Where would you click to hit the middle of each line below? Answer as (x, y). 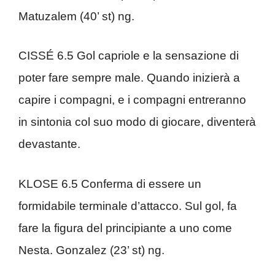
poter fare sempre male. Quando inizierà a (129, 78)
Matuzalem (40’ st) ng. (76, 16)
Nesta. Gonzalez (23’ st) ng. (91, 250)
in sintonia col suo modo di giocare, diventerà (137, 122)
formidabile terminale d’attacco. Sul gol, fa (128, 206)
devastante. (49, 144)
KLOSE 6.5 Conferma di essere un (110, 184)
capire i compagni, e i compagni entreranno (132, 100)
